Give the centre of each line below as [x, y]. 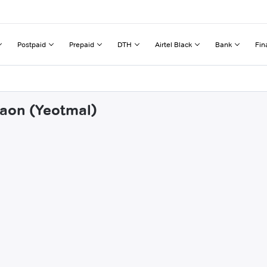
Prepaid [82, 44]
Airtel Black [173, 44]
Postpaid [32, 44]
